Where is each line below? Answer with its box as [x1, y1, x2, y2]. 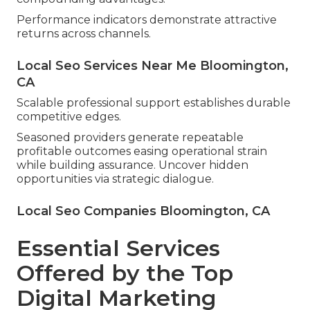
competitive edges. [17, 110, 121, 124]
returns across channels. [17, 27, 151, 41]
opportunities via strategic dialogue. [17, 172, 214, 186]
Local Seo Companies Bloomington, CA [17, 203, 270, 219]
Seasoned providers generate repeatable [17, 131, 244, 145]
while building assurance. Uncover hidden [17, 158, 248, 172]
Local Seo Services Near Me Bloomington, [17, 58, 289, 74]
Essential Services [17, 235, 220, 262]
